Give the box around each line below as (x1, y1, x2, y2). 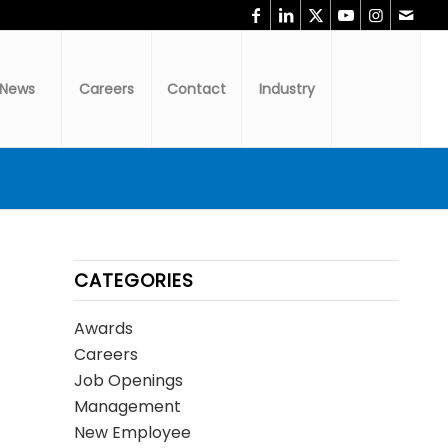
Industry (258, 79, 315, 99)
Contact (167, 79, 227, 99)
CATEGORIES (73, 268, 194, 293)
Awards (73, 317, 133, 340)
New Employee (73, 421, 191, 444)
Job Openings (73, 369, 183, 392)
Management (73, 395, 181, 418)
